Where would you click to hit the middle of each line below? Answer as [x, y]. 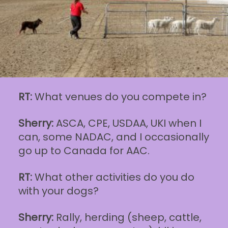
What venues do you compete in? [120, 96]
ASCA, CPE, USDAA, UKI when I [127, 123]
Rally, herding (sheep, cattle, [127, 217]
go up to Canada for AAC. [84, 150]
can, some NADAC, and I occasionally [113, 137]
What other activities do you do [113, 177]
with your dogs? [58, 191]
